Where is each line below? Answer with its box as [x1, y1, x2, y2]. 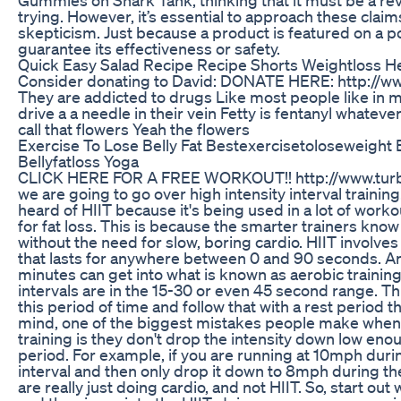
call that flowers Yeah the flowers [18, 118, 250, 139]
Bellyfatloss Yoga [18, 150, 139, 171]
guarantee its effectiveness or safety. [18, 38, 280, 58]
